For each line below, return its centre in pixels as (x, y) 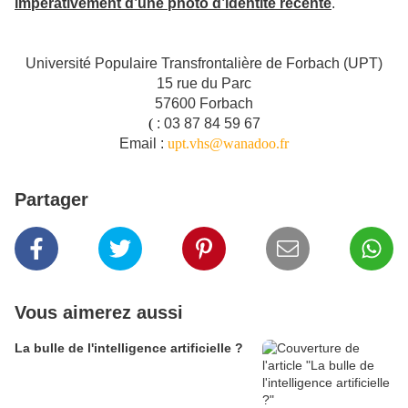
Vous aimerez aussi (99, 313)
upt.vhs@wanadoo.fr (228, 144)
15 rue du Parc (204, 84)
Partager (51, 200)
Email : (142, 144)
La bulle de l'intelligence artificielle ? (129, 348)
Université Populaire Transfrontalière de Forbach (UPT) (204, 64)
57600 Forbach (204, 104)
